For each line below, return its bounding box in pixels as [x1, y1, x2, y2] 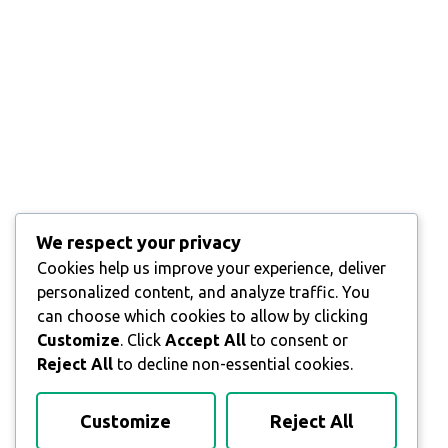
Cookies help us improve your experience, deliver [37, 258, 386, 277]
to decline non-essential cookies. [113, 354, 353, 373]
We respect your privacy [36, 231, 241, 252]
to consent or [246, 330, 348, 349]
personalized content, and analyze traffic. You [37, 282, 370, 301]
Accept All [165, 330, 246, 349]
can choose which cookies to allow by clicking [37, 306, 368, 325]
